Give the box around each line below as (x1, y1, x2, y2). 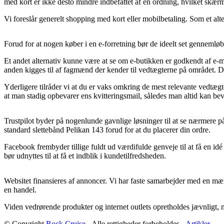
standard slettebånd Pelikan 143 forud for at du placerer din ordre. (4, 125, 210, 134)
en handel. (4, 185, 36, 194)
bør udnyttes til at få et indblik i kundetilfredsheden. (4, 151, 166, 160)
